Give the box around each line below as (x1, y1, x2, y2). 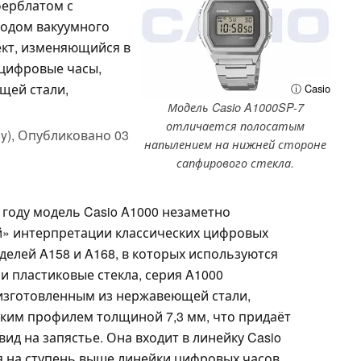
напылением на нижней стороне (144, 135, 326, 152)
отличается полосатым (166, 117, 305, 134)
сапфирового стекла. (176, 154, 294, 171)
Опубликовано (18, 125, 114, 144)
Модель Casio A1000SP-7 (167, 98, 304, 115)
